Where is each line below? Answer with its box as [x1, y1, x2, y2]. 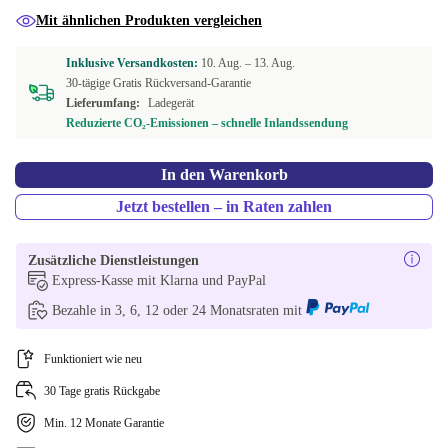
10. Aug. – [201, 56, 254, 70]
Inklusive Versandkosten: [66, 56, 201, 70]
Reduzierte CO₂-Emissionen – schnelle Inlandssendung [66, 116, 348, 130]
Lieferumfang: [66, 96, 140, 110]
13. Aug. [254, 56, 295, 70]
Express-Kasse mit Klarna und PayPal [52, 273, 266, 288]
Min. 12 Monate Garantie [44, 416, 164, 430]
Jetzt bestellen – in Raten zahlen [116, 198, 332, 215]
